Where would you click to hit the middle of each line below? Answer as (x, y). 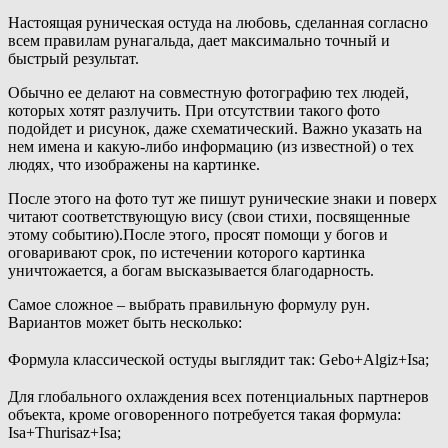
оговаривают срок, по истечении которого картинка (186, 253)
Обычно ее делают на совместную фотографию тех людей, (208, 93)
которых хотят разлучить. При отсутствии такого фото (194, 111)
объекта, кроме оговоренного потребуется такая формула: (204, 414)
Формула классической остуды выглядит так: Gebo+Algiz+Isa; (218, 360)
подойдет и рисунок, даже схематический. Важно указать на (215, 129)
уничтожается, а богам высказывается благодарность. (191, 271)
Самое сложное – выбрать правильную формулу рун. (189, 305)
